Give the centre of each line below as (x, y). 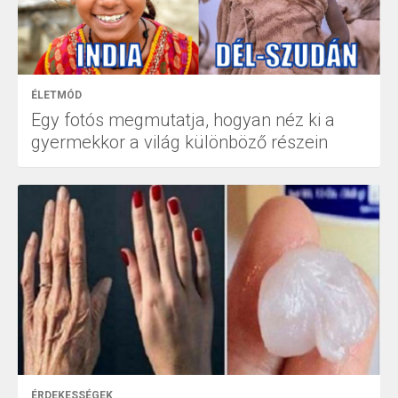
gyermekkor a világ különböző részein (179, 142)
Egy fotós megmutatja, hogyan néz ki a (183, 119)
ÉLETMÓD (56, 95)
